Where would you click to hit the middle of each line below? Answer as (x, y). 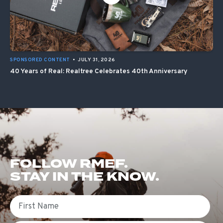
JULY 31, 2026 (97, 60)
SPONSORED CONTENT (40, 60)
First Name (30, 200)
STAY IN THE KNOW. (85, 177)
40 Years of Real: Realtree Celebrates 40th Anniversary (99, 72)
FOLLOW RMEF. (69, 164)
